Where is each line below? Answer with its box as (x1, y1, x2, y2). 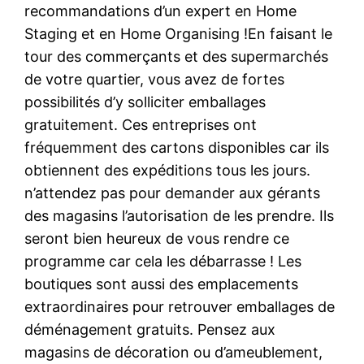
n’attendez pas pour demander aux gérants (24, 184, 321, 201)
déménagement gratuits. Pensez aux (24, 320, 276, 338)
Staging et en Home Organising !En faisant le (24, 24, 333, 42)
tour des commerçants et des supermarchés (24, 47, 329, 65)
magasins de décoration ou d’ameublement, (24, 343, 323, 361)
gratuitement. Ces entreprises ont (24, 115, 258, 133)
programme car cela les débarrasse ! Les (24, 252, 302, 270)
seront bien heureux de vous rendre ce (24, 229, 290, 247)
